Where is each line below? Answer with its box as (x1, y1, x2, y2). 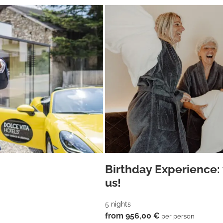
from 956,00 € (105, 211, 160, 221)
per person (160, 212, 195, 220)
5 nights (105, 199, 131, 208)
